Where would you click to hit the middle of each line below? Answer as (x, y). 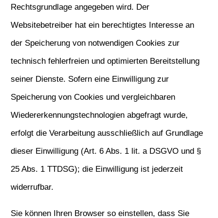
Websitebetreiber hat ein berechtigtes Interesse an (103, 25)
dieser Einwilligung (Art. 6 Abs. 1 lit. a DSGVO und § (106, 151)
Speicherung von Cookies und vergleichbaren (93, 97)
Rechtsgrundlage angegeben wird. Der (80, 7)
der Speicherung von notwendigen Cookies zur (95, 43)
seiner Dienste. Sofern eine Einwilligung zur (90, 79)
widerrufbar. (32, 187)
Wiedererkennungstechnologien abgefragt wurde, (100, 115)
